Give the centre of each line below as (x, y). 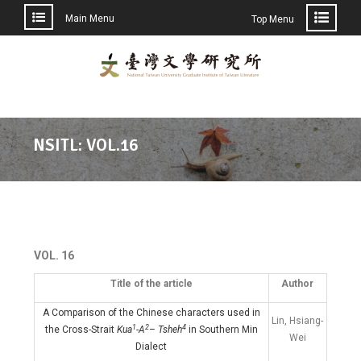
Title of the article (151, 284)
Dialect (151, 346)
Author (298, 284)
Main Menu (90, 19)
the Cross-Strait (81, 330)
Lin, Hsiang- (298, 321)
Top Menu (273, 19)
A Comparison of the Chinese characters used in (151, 313)
